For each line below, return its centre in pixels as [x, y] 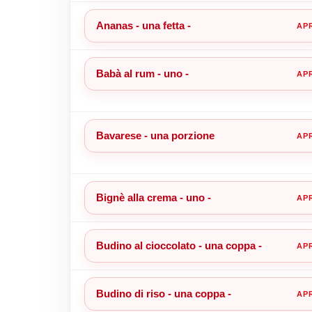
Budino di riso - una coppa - [163, 293]
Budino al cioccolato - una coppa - [179, 245]
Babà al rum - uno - [142, 73]
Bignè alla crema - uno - [153, 197]
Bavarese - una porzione [155, 135]
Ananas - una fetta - [143, 25]
